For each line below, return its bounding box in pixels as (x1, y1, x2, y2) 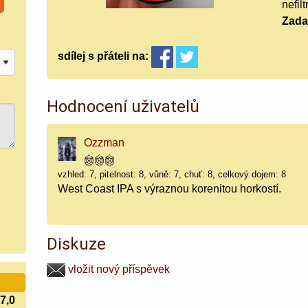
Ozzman (84, 136, 125, 148)
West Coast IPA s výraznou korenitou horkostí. (58, 182, 282, 195)
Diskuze (47, 234, 107, 254)
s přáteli (85, 50, 130, 63)
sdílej (58, 50, 86, 63)
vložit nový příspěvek (65, 263, 170, 275)
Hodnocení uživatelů (47, 96, 200, 116)
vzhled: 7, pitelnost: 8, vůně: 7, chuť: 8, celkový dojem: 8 (58, 168, 287, 179)
